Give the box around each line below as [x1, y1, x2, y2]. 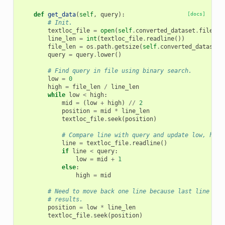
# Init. [47, 19, 72, 27]
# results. [47, 196, 83, 203]
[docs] [187, 11, 206, 17]
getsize [114, 43, 139, 51]
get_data [47, 11, 76, 19]
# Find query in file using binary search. [47, 67, 192, 75]
